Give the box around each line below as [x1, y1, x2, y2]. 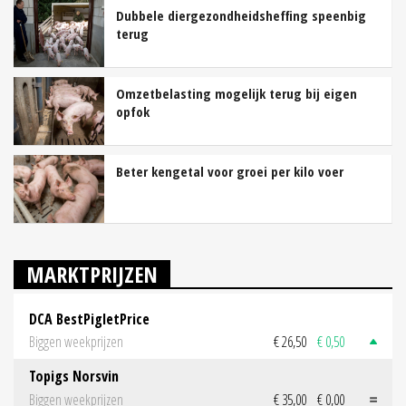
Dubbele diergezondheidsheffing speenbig [116, 5, 366, 24]
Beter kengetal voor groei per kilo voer [116, 161, 343, 180]
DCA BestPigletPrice [29, 308, 150, 329]
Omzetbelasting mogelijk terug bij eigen [116, 83, 357, 102]
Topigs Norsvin [29, 366, 119, 387]
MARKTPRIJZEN [26, 258, 158, 289]
